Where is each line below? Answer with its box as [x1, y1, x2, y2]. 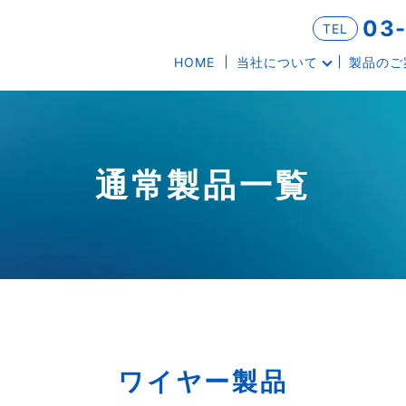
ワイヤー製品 [118, 365, 288, 397]
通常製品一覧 [95, 165, 311, 205]
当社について [236, 53, 319, 70]
